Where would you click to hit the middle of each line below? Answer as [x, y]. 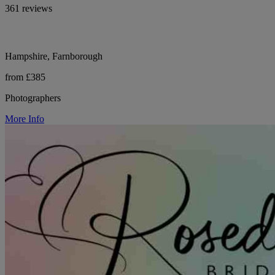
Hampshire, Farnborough [54, 56]
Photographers [33, 98]
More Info [25, 118]
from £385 [25, 77]
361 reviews [29, 8]
